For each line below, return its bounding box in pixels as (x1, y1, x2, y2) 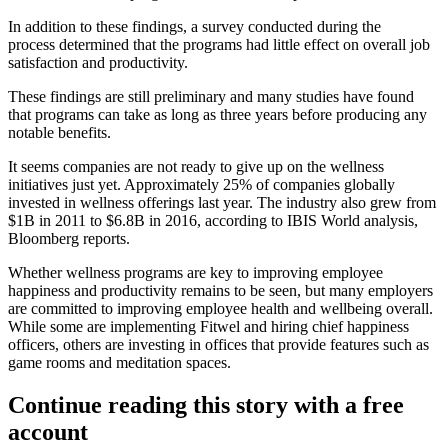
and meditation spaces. (85, 353, 231, 371)
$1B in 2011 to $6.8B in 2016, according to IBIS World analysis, (8, 211, 418, 229)
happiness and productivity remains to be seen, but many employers (8, 281, 433, 299)
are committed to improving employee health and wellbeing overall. (8, 299, 433, 317)
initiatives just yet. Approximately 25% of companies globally (8, 175, 395, 193)
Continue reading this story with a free (8, 391, 404, 418)
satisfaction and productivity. (8, 53, 188, 71)
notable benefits (8, 123, 107, 141)
